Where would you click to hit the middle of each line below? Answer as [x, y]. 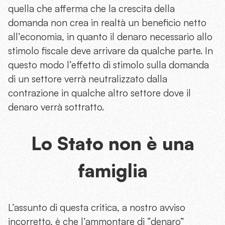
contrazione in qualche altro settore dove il [99, 93]
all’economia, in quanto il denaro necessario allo [110, 37]
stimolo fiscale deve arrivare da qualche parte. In [110, 51]
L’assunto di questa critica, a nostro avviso [97, 207]
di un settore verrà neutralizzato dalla [88, 79]
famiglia [113, 171]
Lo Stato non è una [113, 143]
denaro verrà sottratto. [56, 107]
